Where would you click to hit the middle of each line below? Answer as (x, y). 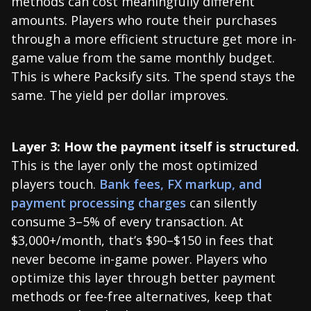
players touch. (55, 184)
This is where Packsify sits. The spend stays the (153, 76)
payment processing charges (99, 202)
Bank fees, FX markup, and (180, 184)
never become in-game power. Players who (139, 259)
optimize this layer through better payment (143, 277)
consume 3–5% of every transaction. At (127, 221)
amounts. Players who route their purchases (144, 20)
